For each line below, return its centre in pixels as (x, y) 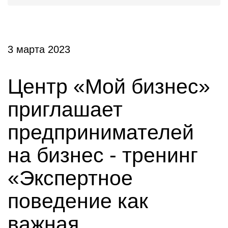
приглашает (65, 109)
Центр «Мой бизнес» (109, 87)
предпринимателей (101, 132)
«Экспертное (70, 178)
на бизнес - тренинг (103, 155)
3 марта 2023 (39, 49)
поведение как (78, 201)
